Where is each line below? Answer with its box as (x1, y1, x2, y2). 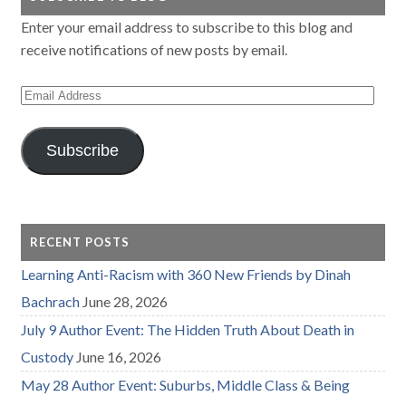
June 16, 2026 (76, 347, 162, 365)
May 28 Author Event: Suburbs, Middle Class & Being (21, 375, 351, 393)
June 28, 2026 (82, 292, 169, 310)
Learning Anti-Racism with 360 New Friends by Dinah (21, 265, 352, 283)
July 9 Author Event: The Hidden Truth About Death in (21, 320, 355, 338)
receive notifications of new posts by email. (21, 40, 288, 58)
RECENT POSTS (30, 234, 130, 249)
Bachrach (21, 292, 81, 310)
